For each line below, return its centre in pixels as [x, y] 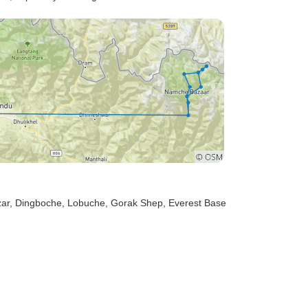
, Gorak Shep [134, 203]
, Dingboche [36, 203]
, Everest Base [195, 203]
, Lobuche [84, 203]
